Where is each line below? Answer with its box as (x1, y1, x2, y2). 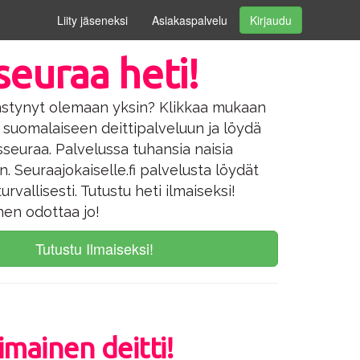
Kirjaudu (250, 12, 292, 28)
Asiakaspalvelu (152, 12, 227, 28)
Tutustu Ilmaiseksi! (35, 238, 153, 259)
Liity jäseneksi (57, 12, 128, 28)
